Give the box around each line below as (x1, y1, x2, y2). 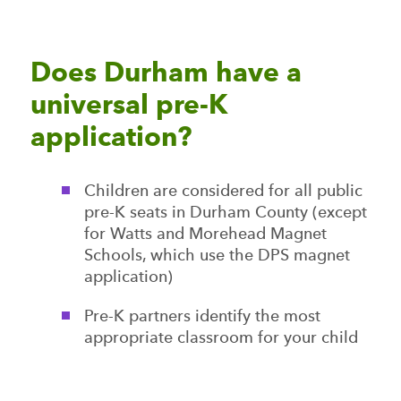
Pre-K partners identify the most (83, 306, 320, 325)
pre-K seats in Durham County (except (83, 202, 367, 221)
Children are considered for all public (83, 181, 363, 200)
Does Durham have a (30, 55, 302, 89)
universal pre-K (30, 88, 227, 121)
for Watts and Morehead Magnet (83, 224, 327, 243)
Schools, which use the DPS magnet (83, 245, 350, 264)
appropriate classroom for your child (83, 328, 358, 346)
